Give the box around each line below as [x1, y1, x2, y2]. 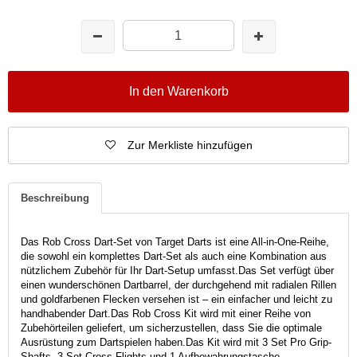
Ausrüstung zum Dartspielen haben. [21, 335, 186, 348]
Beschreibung [21, 191, 89, 204]
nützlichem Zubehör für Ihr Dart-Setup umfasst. [21, 264, 238, 277]
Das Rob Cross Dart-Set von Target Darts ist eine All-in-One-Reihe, [21, 235, 329, 248]
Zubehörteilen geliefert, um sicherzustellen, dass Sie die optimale [21, 321, 322, 334]
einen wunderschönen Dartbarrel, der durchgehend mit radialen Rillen [21, 278, 336, 291]
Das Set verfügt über [238, 264, 334, 277]
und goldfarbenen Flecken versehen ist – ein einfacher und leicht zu [21, 292, 332, 305]
